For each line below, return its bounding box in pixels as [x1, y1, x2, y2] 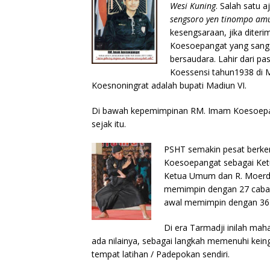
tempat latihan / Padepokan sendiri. [92, 248, 230, 260]
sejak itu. [92, 118, 126, 130]
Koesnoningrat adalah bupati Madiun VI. [92, 79, 246, 91]
